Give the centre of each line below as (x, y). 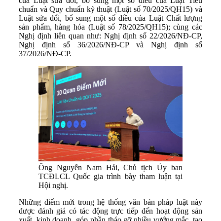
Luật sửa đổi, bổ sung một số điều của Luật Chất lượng (110, 18)
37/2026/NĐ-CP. (45, 53)
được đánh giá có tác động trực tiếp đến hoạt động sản (110, 211)
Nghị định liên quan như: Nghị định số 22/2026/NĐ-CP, (110, 36)
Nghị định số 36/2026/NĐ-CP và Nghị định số (110, 44)
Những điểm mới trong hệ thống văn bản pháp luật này (110, 202)
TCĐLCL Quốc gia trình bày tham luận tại (110, 177)
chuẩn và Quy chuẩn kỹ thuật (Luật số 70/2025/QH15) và (110, 9)
